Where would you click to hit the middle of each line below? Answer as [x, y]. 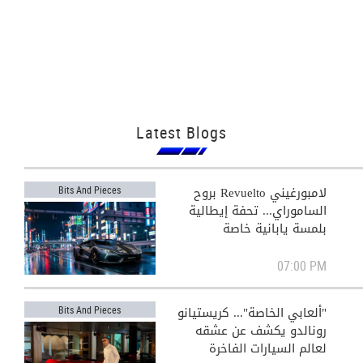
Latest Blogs [181, 132]
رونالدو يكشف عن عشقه [261, 331]
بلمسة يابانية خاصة [274, 228]
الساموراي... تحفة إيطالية [257, 211]
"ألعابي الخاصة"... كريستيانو [252, 313]
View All [45, 243]
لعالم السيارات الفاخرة [267, 348]
